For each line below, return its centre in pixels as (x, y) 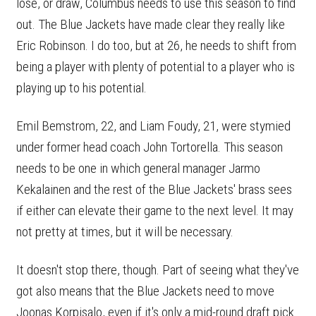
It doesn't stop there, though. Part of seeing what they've (158, 269)
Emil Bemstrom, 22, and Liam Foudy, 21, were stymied (153, 126)
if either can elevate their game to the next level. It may (155, 210)
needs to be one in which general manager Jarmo (138, 168)
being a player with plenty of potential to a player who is (156, 66)
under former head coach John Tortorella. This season (150, 147)
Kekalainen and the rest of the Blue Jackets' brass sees (154, 189)
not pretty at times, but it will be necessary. (126, 231)
